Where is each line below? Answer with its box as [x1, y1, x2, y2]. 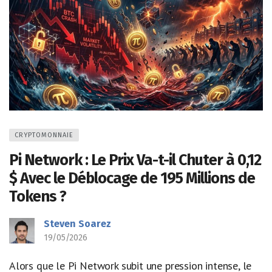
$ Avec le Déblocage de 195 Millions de [9, 168, 255, 188]
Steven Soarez [44, 217, 111, 229]
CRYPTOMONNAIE [15, 131, 73, 139]
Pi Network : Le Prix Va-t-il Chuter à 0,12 [9, 150, 261, 169]
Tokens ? [9, 186, 66, 206]
